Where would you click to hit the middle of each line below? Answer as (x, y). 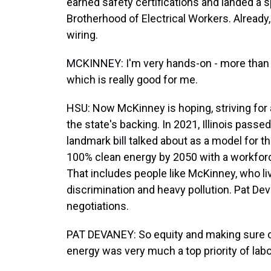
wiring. (82, 35)
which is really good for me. (132, 80)
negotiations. (98, 206)
